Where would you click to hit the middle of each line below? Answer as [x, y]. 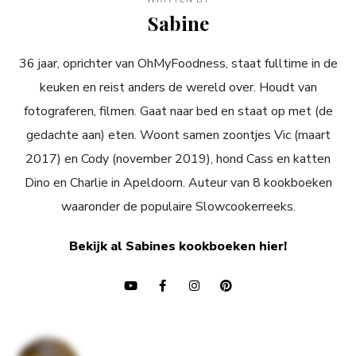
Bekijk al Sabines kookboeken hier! [178, 247]
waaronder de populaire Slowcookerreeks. [178, 207]
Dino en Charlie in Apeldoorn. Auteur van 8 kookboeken [178, 183]
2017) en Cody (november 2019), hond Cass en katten [178, 159]
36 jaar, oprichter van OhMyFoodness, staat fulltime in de [178, 64]
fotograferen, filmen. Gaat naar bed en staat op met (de [178, 112]
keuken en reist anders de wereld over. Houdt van [178, 88]
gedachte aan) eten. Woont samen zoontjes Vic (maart [178, 135]
